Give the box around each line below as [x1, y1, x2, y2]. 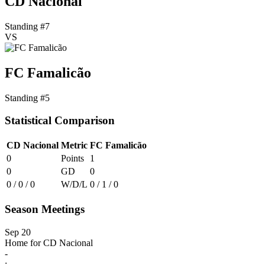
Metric [61, 140, 88, 151]
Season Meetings [5, 202, 85, 215]
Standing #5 [5, 92, 50, 103]
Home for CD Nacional [5, 237, 93, 248]
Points [61, 153, 84, 164]
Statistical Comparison [5, 114, 115, 127]
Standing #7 [5, 21, 50, 31]
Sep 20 [5, 227, 31, 237]
